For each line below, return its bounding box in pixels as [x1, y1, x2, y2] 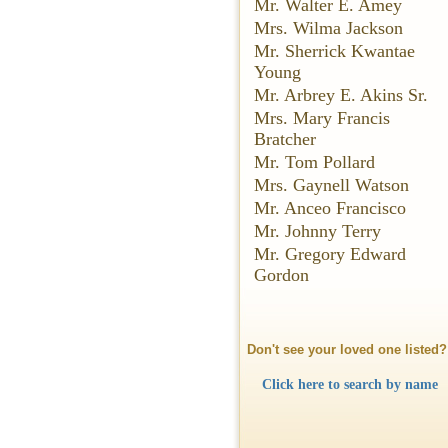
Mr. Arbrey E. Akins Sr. [254, 85, 428, 105]
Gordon [254, 265, 309, 285]
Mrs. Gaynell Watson [254, 175, 409, 195]
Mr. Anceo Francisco [254, 198, 406, 218]
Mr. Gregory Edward [254, 244, 406, 264]
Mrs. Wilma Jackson [254, 18, 403, 38]
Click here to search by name [261, 376, 438, 392]
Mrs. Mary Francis [254, 108, 390, 128]
